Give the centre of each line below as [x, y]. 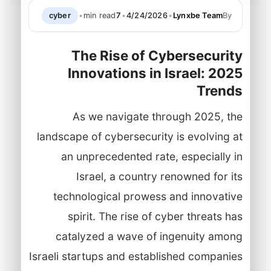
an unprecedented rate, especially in [152, 156]
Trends [219, 90]
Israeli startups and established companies [135, 256]
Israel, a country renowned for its [159, 176]
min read [100, 15]
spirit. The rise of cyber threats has [155, 216]
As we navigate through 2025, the [157, 116]
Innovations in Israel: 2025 [155, 73]
